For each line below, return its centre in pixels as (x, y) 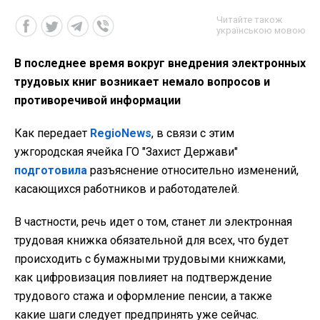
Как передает (52, 133)
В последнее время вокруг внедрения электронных (160, 63)
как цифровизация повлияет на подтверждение (143, 277)
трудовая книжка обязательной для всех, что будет (151, 240)
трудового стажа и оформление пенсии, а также (143, 296)
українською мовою (261, 30)
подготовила (51, 170)
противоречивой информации (97, 100)
